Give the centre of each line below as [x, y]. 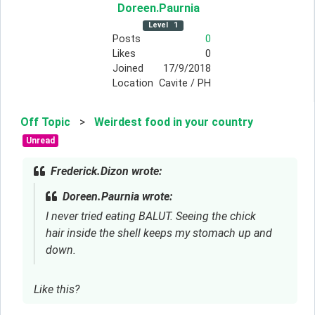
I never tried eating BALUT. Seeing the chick [151, 217]
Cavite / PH [185, 84]
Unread [40, 141]
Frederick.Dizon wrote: [106, 172]
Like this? [57, 290]
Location [133, 84]
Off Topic [45, 122]
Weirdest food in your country [174, 122]
